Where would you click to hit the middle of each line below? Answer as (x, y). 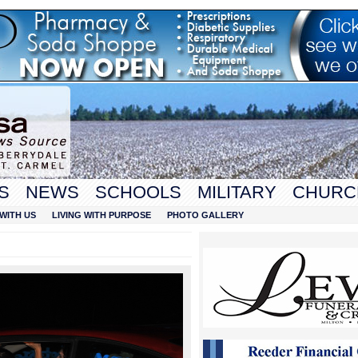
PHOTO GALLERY (205, 215)
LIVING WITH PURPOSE (101, 215)
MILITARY (237, 192)
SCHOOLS (138, 192)
